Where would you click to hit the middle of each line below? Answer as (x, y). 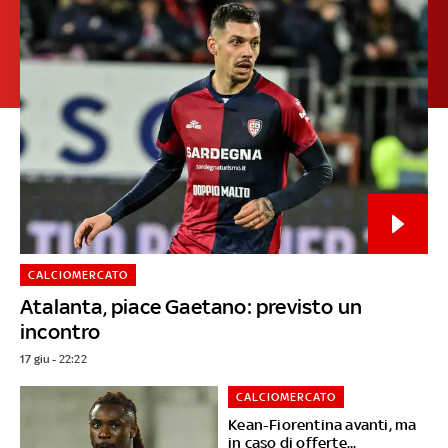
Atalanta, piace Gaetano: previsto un (191, 306)
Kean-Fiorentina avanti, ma (322, 424)
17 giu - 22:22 (53, 358)
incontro (60, 331)
